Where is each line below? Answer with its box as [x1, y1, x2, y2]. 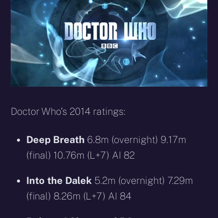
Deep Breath [26, 134, 85, 146]
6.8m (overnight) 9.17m [85, 134, 187, 146]
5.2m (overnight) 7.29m [92, 175, 194, 187]
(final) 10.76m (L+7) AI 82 [26, 149, 135, 162]
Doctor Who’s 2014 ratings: [11, 106, 126, 118]
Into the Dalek [26, 175, 92, 187]
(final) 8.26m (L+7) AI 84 [26, 190, 132, 202]
